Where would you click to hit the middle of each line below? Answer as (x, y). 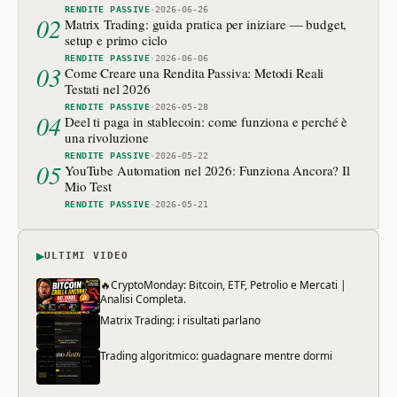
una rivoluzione (107, 137)
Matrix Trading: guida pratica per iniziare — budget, (206, 23)
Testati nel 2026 (108, 88)
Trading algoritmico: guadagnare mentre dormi (216, 355)
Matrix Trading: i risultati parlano (180, 320)
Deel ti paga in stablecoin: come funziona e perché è (206, 121)
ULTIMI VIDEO (86, 256)
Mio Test (88, 186)
